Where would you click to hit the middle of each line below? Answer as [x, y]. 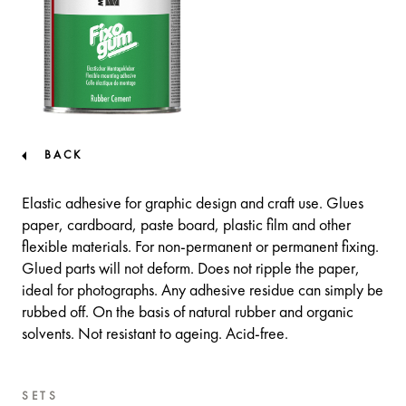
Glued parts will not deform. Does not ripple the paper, [191, 270]
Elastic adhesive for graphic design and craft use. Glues [193, 204]
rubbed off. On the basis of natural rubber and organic [188, 313]
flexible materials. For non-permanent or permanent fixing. [200, 248]
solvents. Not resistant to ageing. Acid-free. [155, 335]
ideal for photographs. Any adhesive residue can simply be [203, 291]
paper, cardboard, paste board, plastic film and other [186, 226]
